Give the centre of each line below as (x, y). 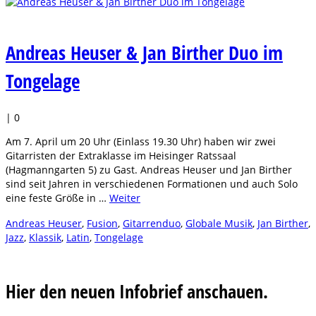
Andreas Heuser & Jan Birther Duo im (144, 52)
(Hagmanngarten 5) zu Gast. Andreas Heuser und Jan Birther (149, 170)
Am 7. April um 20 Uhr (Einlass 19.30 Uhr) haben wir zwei (141, 142)
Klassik (45, 238)
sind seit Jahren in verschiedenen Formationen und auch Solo (152, 184)
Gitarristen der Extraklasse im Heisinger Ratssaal (121, 156)
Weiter (125, 198)
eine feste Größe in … (57, 198)
